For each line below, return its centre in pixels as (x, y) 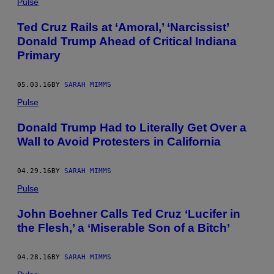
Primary (39, 55)
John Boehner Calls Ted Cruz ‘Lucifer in (129, 213)
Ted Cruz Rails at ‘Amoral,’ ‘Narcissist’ (123, 27)
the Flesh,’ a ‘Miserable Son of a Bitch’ (124, 228)
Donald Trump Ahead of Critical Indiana (127, 41)
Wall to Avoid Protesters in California (119, 141)
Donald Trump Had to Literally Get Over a (132, 127)
